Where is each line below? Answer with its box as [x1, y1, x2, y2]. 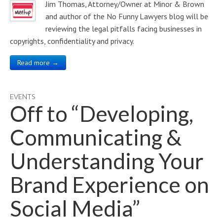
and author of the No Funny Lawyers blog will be [45, 11, 208, 21]
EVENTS [10, 92, 35, 101]
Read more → [17, 58, 59, 67]
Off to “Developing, [10, 101, 193, 126]
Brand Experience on [10, 172, 209, 197]
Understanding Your [10, 148, 204, 174]
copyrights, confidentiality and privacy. [10, 36, 134, 46]
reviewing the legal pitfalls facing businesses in [45, 24, 202, 34]
